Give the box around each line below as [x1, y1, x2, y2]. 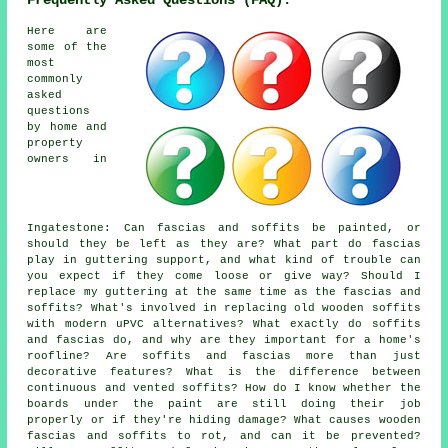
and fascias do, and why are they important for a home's [27, 333, 421, 346]
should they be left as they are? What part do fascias [27, 237, 421, 250]
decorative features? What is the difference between [27, 365, 421, 378]
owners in [27, 152, 107, 165]
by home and [27, 120, 107, 133]
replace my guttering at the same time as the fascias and [27, 285, 421, 298]
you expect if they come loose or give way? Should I [27, 269, 421, 282]
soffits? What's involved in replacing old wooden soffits [27, 301, 421, 314]
